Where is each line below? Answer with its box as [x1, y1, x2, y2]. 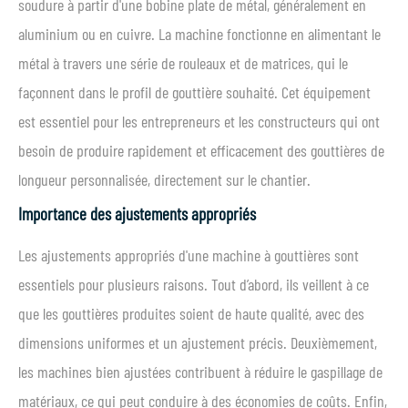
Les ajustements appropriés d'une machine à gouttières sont [18, 245, 359, 265]
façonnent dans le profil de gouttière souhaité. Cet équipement [18, 82, 371, 102]
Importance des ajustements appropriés [18, 203, 256, 224]
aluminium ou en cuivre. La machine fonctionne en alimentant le [18, 24, 381, 44]
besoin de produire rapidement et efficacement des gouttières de [18, 140, 384, 160]
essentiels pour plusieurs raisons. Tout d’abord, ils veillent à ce [18, 274, 369, 294]
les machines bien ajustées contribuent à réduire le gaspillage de [18, 362, 382, 382]
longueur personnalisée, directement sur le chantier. [18, 169, 311, 189]
